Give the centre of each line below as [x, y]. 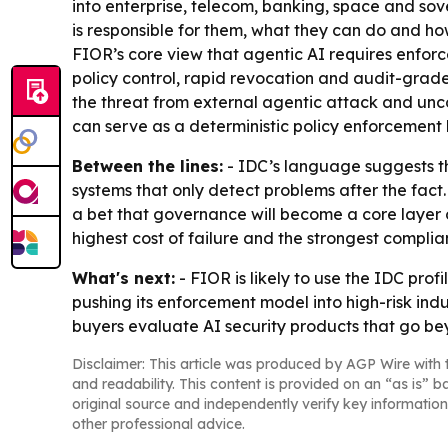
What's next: [123, 278]
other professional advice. [158, 424]
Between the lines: [147, 166]
